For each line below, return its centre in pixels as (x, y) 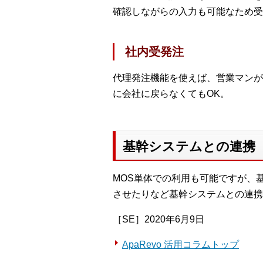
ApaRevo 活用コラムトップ (181, 244)
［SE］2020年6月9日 (159, 219)
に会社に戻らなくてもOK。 (171, 93)
